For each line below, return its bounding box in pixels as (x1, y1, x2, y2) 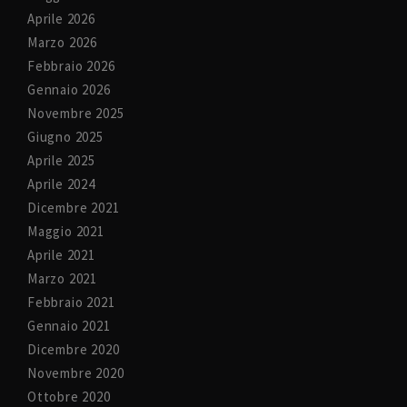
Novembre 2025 (27, 104, 124, 123)
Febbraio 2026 (27, 57, 115, 75)
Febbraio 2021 (27, 293, 115, 312)
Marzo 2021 (27, 270, 97, 288)
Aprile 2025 (27, 152, 95, 170)
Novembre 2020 (27, 364, 124, 382)
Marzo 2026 (27, 34, 97, 52)
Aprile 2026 (27, 10, 95, 28)
